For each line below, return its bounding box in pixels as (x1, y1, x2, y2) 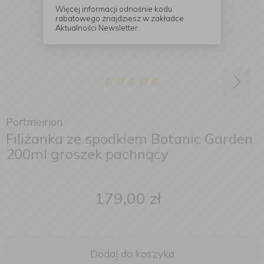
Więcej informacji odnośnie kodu (55, 4, 172, 14)
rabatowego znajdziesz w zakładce (55, 13, 184, 23)
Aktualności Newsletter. (55, 22, 140, 32)
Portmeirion (6, 115, 62, 128)
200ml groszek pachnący (6, 145, 169, 163)
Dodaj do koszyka (90, 247, 174, 260)
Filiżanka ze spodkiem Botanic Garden (6, 130, 253, 147)
